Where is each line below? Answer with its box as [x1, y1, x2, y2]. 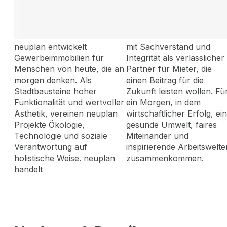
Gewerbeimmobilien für [14, 52, 104, 63]
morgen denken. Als [14, 74, 92, 85]
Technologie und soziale [14, 130, 107, 141]
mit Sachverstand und [126, 41, 211, 52]
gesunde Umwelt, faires [126, 119, 217, 130]
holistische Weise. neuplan [14, 153, 115, 163]
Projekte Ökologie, [14, 119, 85, 130]
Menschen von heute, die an [14, 63, 124, 74]
